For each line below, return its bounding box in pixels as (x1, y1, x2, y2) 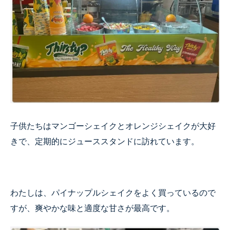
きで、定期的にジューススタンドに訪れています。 (10, 135, 199, 147)
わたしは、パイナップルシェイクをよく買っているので (10, 186, 216, 199)
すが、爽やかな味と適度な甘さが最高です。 (10, 202, 175, 214)
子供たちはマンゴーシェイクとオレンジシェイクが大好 (10, 120, 216, 132)
